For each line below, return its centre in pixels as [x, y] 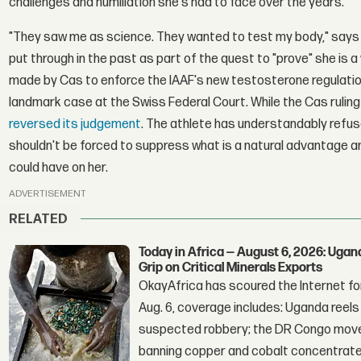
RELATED [39, 219]
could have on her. [59, 168]
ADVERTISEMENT [48, 194]
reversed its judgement [75, 124]
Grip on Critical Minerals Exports [231, 268]
